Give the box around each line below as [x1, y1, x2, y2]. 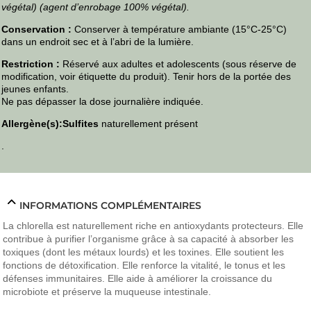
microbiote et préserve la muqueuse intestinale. [3, 286, 212, 298]
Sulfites [62, 118, 99, 130]
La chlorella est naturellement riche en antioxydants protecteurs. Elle [3, 220, 304, 232]
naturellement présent [99, 118, 199, 130]
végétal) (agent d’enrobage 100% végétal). [1, 1, 190, 13]
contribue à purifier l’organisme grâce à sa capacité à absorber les [3, 233, 294, 245]
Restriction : [1, 58, 60, 70]
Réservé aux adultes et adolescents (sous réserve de [60, 58, 297, 70]
